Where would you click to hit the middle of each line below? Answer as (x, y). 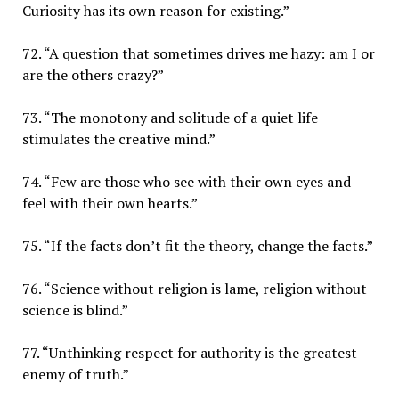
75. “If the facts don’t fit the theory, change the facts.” (197, 245)
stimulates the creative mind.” (118, 138)
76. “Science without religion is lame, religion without (194, 288)
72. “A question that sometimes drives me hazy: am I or (198, 53)
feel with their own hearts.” (110, 203)
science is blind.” (75, 309)
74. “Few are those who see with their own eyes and (186, 181)
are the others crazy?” (93, 74)
